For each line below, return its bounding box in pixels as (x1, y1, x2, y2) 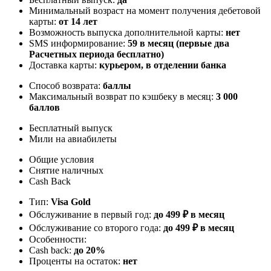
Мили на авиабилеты (29, 133, 117, 144)
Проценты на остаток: (29, 255, 123, 266)
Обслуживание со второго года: (29, 222, 163, 233)
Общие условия (29, 154, 94, 165)
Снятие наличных (29, 165, 103, 175)
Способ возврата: (29, 80, 103, 91)
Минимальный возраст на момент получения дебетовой (29, 5, 261, 16)
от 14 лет (59, 16, 97, 27)
